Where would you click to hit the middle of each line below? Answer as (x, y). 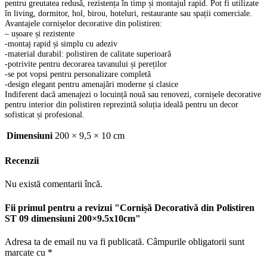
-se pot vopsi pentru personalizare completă (78, 74)
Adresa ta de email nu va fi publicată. (74, 241)
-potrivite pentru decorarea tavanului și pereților (86, 64)
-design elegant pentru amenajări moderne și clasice (91, 84)
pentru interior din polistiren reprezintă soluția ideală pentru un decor (122, 105)
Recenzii (22, 161)
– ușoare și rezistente (40, 34)
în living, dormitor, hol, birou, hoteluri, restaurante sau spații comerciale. (128, 13)
